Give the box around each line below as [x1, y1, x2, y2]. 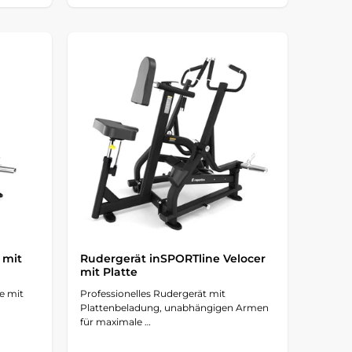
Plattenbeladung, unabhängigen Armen [79, 301, 269, 313]
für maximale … [79, 315, 151, 328]
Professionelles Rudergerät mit [79, 287, 225, 299]
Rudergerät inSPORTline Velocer [79, 251, 266, 266]
